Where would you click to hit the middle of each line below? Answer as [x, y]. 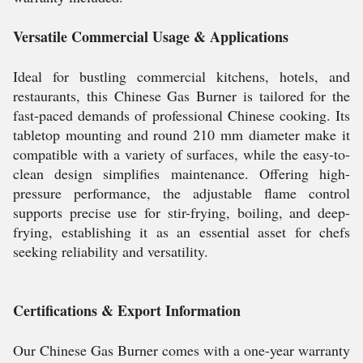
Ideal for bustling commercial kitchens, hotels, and [181, 76]
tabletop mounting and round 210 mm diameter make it [181, 135]
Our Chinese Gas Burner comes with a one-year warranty [181, 350]
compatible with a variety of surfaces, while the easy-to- [181, 154]
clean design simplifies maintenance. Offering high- [181, 173]
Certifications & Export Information [127, 310]
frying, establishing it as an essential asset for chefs [181, 232]
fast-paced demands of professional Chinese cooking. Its [181, 115]
